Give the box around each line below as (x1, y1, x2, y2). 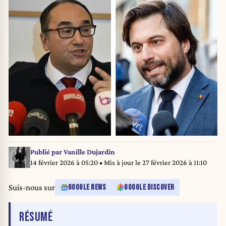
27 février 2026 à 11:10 (142, 158, 207, 167)
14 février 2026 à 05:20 (30, 158, 99, 167)
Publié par (30, 148, 64, 156)
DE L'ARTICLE (52, 208, 105, 224)
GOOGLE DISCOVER (124, 183, 175, 192)
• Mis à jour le (99, 158, 142, 167)
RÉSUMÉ (19, 209, 52, 225)
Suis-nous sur (9, 182, 55, 192)
